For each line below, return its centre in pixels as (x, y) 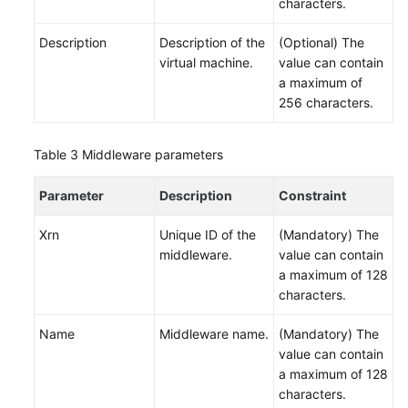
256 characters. (326, 102)
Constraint (312, 195)
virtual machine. (206, 62)
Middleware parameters (153, 154)
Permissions (68, 138)
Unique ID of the (208, 235)
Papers (54, 54)
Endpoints (62, 96)
